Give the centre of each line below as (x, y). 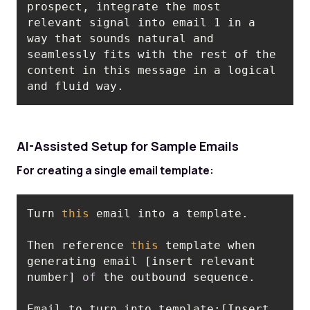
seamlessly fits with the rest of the (152, 55)
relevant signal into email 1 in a (142, 23)
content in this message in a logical (152, 71)
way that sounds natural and (121, 39)
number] (55, 277)
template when (207, 246)
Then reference (79, 246)
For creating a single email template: (115, 170)
